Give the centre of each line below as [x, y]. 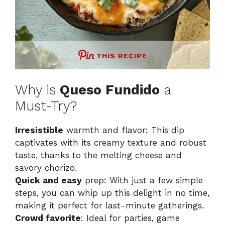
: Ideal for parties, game [130, 218]
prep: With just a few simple [142, 181]
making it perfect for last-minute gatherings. [109, 206]
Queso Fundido [110, 90]
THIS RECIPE [122, 55]
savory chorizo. [46, 168]
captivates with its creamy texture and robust [111, 143]
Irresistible [39, 130]
